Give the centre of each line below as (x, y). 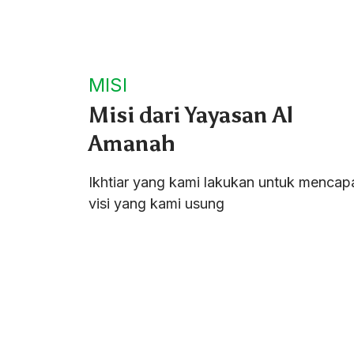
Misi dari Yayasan (181, 115)
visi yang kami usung (156, 203)
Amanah (132, 143)
